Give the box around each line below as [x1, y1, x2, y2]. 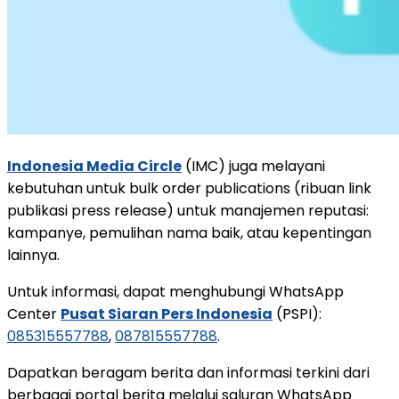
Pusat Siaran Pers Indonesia [61, 303, 273, 324]
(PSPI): [273, 303, 322, 324]
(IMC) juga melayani [182, 155, 325, 176]
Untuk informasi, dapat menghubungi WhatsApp [7, 281, 344, 302]
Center [7, 303, 61, 324]
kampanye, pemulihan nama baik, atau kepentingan [7, 222, 371, 243]
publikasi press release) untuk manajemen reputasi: [7, 199, 369, 221]
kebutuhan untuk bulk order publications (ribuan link [7, 177, 371, 199]
